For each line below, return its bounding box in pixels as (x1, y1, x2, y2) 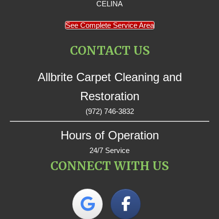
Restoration (80, 89, 139, 103)
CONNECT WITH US (50, 158, 169, 174)
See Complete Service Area (65, 21, 154, 29)
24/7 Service (89, 146, 130, 154)
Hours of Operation (60, 128, 159, 142)
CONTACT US (69, 43, 150, 58)
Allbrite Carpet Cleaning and (37, 70, 182, 84)
